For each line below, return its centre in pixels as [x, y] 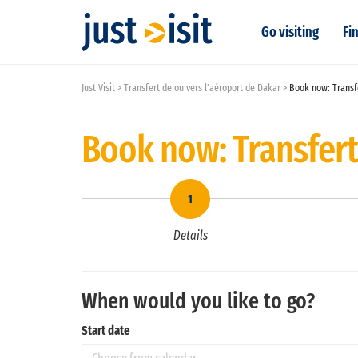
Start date [106, 330]
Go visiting [290, 32]
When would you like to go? [198, 301]
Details [190, 235]
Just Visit [98, 88]
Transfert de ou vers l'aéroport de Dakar [202, 88]
